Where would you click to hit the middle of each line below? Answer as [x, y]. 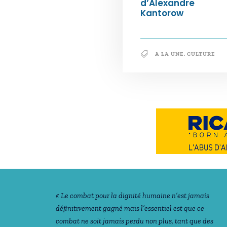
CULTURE [201, 54]
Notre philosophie [114, 151]
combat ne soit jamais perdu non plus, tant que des [134, 221]
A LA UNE [169, 54]
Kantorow [162, 13]
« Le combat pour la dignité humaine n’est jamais [132, 196]
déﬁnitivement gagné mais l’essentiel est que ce [130, 208]
